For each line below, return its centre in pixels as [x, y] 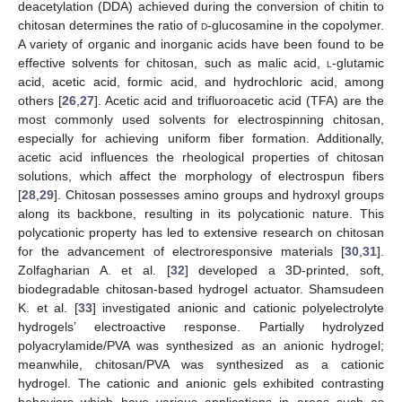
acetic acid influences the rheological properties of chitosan [201, 157]
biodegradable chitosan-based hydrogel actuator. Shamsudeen [201, 288]
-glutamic [358, 62]
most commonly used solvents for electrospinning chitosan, [201, 119]
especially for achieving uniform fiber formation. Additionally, [201, 138]
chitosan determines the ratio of [109, 25]
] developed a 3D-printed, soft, [284, 270]
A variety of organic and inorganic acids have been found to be [201, 44]
